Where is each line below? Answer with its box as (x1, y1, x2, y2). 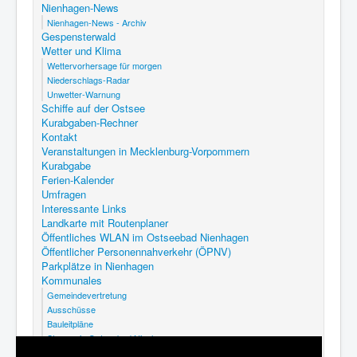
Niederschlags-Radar (47, 73, 130, 86)
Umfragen (41, 186, 86, 202)
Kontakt (41, 128, 77, 144)
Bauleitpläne (47, 316, 93, 330)
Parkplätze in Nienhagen (41, 257, 154, 273)
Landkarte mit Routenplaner (41, 214, 168, 230)
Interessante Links (41, 200, 127, 216)
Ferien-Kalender (41, 171, 114, 187)
